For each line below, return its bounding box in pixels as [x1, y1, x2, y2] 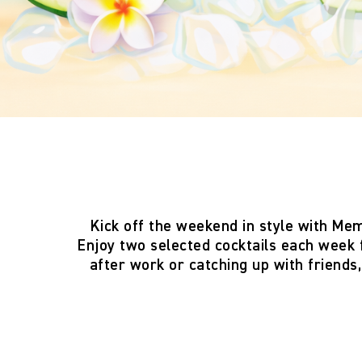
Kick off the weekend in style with [90, 219, 332, 234]
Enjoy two [78, 238, 151, 254]
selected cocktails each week [150, 238, 356, 254]
